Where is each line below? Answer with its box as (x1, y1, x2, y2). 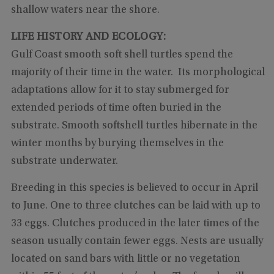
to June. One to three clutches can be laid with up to (10, 201, 261, 212)
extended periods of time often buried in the (10, 103, 221, 114)
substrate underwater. (10, 156, 120, 168)
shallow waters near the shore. (10, 5, 160, 17)
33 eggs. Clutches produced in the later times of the (10, 218, 259, 230)
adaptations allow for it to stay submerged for (10, 85, 229, 97)
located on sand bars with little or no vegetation (10, 254, 240, 265)
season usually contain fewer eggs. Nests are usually (10, 236, 263, 248)
